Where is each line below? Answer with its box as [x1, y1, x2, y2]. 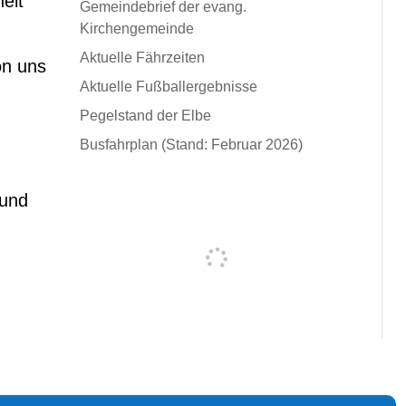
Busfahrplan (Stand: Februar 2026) [79, 136, 303, 152]
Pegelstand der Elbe [79, 107, 211, 123]
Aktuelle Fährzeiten [79, 49, 205, 65]
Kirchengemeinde [79, 20, 194, 36]
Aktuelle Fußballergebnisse [79, 78, 257, 94]
